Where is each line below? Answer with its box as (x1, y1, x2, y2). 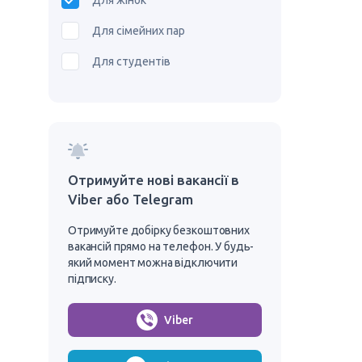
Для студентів (92, 55, 170, 68)
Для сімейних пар (92, 24, 185, 37)
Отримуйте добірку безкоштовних (68, 224, 250, 237)
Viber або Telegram (68, 192, 193, 207)
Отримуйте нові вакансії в (68, 172, 239, 187)
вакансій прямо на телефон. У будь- (68, 240, 255, 253)
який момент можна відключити (68, 256, 238, 269)
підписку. (68, 272, 116, 285)
